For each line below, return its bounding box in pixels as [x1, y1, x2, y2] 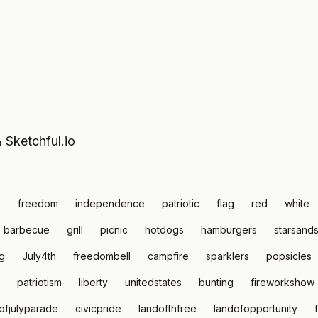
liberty [79, 276, 108, 288]
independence [75, 197, 145, 209]
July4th [22, 250, 56, 262]
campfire [148, 250, 189, 262]
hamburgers [201, 224, 257, 236]
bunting [199, 276, 234, 288]
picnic [100, 224, 128, 236]
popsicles [266, 250, 312, 262]
